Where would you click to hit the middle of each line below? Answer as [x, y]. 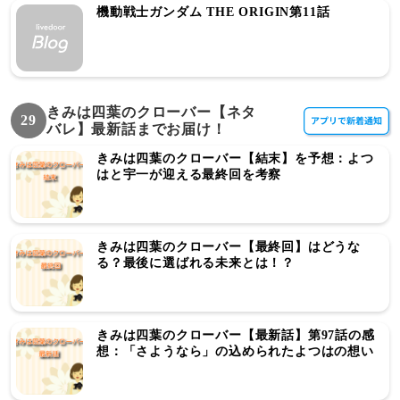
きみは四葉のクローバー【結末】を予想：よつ [235, 158]
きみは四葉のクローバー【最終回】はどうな [229, 247]
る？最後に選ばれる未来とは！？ [196, 263]
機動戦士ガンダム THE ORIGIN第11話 [213, 12]
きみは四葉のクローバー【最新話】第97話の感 [236, 335]
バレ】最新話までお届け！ [137, 129]
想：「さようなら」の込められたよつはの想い [235, 351]
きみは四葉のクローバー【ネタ [152, 112]
